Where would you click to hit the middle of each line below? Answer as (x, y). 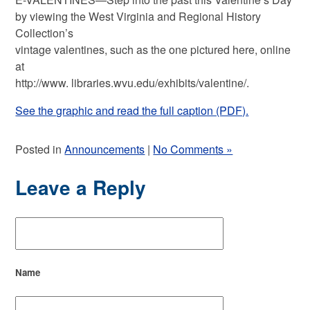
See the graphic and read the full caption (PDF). (132, 110)
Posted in (40, 149)
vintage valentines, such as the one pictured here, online (153, 49)
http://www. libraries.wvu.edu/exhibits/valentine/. (133, 82)
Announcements (105, 149)
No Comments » (193, 149)
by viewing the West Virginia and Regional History (138, 16)
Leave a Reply (81, 187)
